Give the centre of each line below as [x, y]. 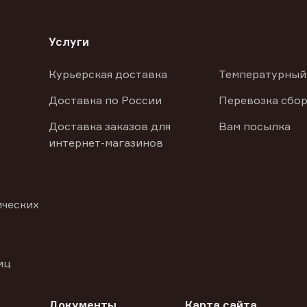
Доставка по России [105, 100]
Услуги [69, 42]
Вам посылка [255, 126]
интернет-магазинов [106, 143]
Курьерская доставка [108, 74]
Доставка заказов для [109, 126]
